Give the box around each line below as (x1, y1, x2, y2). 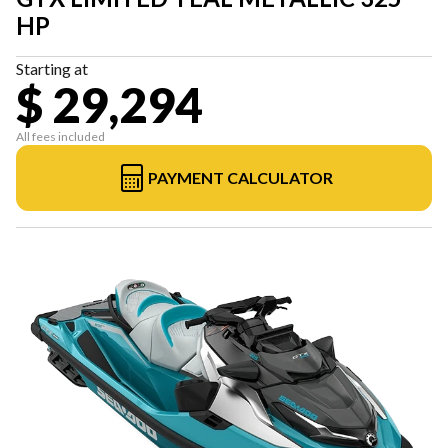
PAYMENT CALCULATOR (147, 167, 333, 187)
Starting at (16, 58, 88, 78)
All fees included (16, 128, 105, 144)
